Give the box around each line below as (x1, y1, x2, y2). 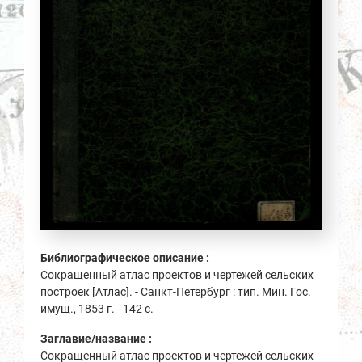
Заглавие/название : (40, 331, 154, 345)
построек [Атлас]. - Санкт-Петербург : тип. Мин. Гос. (40, 284, 311, 298)
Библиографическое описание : (40, 250, 212, 264)
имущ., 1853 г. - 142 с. (40, 301, 154, 315)
